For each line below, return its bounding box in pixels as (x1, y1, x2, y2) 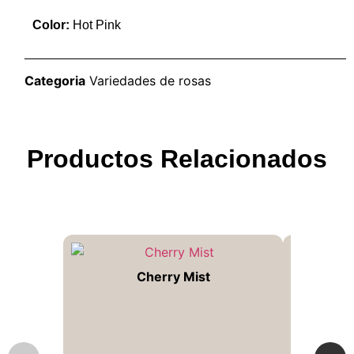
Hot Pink (70, 18, 122, 32)
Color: (32, 18, 70, 32)
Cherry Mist (136, 268, 210, 284)
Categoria (24, 72, 86, 88)
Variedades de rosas (89, 72, 212, 88)
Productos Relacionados (27, 144, 327, 173)
